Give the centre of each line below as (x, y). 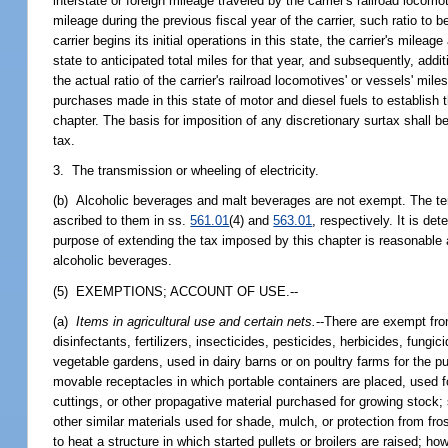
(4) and (251, 221)
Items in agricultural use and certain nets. (196, 321)
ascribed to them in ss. (122, 221)
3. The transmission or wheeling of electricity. (186, 171)
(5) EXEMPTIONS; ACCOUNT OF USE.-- (176, 291)
